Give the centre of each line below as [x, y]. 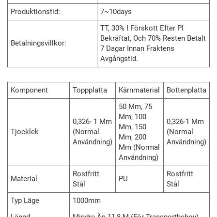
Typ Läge [25, 201]
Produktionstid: [35, 12]
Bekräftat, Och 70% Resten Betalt [153, 39]
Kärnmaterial [139, 90]
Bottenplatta [186, 90]
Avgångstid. [119, 59]
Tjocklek [25, 132]
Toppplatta [90, 90]
